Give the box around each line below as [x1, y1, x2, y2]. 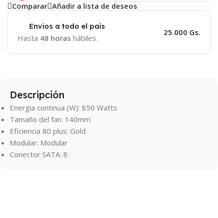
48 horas [40, 33, 71, 43]
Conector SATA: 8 [10, 149, 68, 159]
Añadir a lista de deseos [52, 1, 137, 11]
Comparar [12, 1, 47, 11]
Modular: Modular [10, 137, 68, 147]
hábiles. [71, 33, 98, 43]
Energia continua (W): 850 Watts [10, 102, 117, 112]
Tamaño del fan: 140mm [10, 114, 91, 124]
